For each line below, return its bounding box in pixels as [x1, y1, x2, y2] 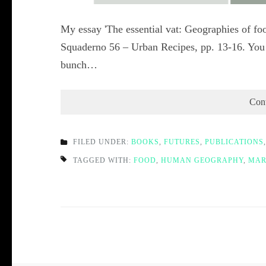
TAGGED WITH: [73, 156, 134, 165]
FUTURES [164, 138, 200, 147]
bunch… [61, 59, 97, 71]
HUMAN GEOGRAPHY [161, 156, 243, 165]
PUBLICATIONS [205, 138, 264, 147]
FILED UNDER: [73, 138, 131, 147]
